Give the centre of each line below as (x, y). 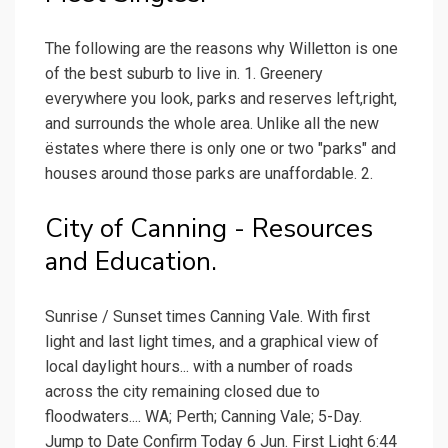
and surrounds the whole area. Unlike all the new (212, 124)
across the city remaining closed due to (182, 392)
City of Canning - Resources (209, 229)
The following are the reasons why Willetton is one (221, 49)
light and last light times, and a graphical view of (212, 342)
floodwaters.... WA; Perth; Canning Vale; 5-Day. (203, 417)
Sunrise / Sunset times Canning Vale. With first (207, 317)
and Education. (131, 262)
